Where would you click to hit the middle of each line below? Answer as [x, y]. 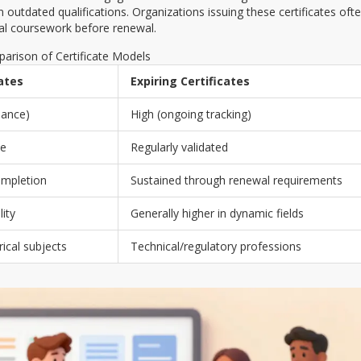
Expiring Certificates [190, 81]
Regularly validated [179, 147]
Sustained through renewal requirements [237, 180]
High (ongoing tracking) [191, 114]
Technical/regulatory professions [216, 246]
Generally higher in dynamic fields [217, 213]
